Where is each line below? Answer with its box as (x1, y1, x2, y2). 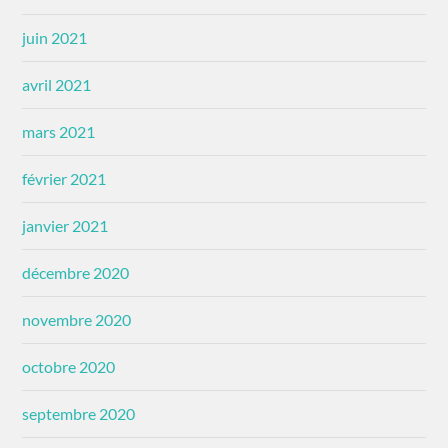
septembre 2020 (22, 403, 136, 423)
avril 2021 (22, 74, 92, 94)
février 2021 (22, 168, 107, 188)
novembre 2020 (22, 309, 132, 329)
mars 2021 (22, 121, 96, 141)
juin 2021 (22, 27, 88, 47)
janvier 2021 (22, 215, 109, 235)
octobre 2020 (22, 356, 116, 376)
